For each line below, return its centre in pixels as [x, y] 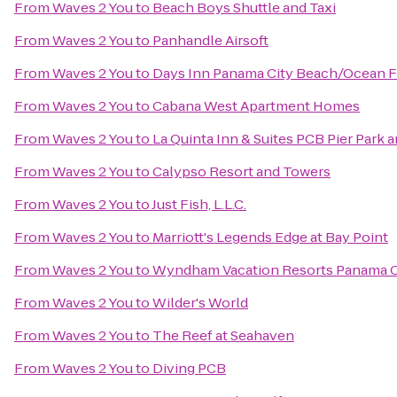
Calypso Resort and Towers [241, 171]
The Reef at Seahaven [223, 335]
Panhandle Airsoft [210, 40]
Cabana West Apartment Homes [256, 106]
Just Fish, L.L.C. [199, 204]
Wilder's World [200, 303]
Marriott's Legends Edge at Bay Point [270, 237]
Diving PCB [189, 368]
